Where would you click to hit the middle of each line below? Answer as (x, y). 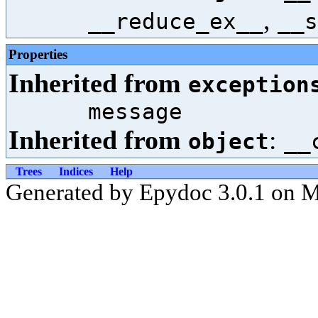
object (229, 141)
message (135, 111)
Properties (38, 54)
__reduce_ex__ (176, 21)
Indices (76, 171)
